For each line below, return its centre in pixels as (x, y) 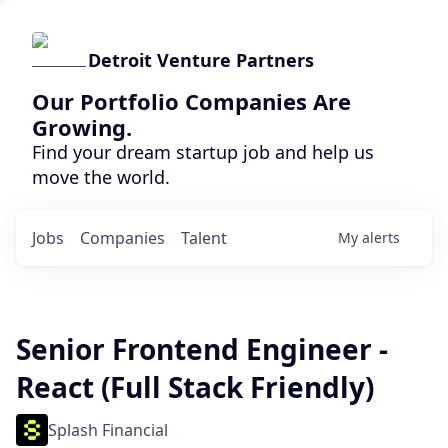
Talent (204, 238)
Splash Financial (108, 430)
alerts (381, 237)
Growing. (82, 127)
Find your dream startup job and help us (203, 152)
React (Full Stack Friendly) (195, 387)
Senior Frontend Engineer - (202, 349)
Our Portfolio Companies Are (191, 101)
